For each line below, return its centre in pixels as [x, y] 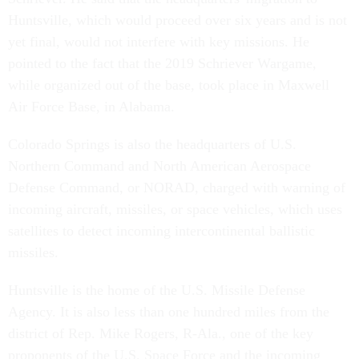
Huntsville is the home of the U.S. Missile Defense [157, 290]
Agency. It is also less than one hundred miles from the [169, 312]
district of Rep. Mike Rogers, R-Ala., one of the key [161, 334]
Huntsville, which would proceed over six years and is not [177, 20]
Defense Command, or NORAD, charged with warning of [177, 188]
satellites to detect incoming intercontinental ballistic [161, 231]
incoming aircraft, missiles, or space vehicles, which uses [175, 210]
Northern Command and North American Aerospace [159, 166]
